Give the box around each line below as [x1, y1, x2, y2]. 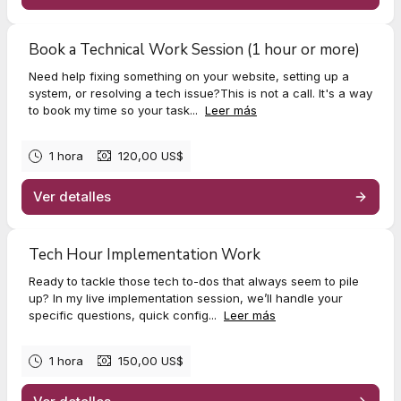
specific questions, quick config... [29, 307, 220, 322]
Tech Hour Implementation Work [29, 243, 260, 265]
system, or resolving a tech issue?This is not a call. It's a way [29, 85, 372, 100]
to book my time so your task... [29, 102, 201, 117]
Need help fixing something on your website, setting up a [29, 68, 349, 83]
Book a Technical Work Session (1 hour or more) [29, 38, 360, 60]
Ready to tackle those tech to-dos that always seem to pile [29, 273, 359, 288]
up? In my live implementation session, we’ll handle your [29, 290, 343, 305]
